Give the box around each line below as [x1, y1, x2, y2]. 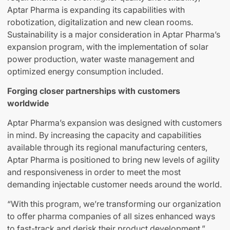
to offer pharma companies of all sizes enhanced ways [7, 211, 215, 222]
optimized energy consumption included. [7, 66, 163, 77]
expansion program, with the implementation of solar [7, 42, 208, 52]
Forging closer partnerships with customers [7, 86, 180, 97]
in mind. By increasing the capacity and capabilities [7, 130, 201, 141]
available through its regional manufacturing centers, [7, 142, 207, 153]
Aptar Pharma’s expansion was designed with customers [7, 118, 222, 128]
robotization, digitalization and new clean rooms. [7, 17, 193, 28]
